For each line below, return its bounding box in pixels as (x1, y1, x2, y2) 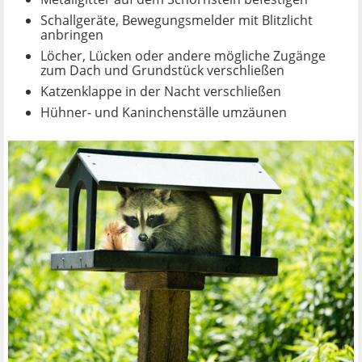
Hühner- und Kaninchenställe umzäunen (40, 103, 287, 121)
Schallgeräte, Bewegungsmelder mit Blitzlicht (40, 11, 313, 29)
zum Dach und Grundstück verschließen (40, 61, 284, 79)
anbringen (40, 25, 103, 44)
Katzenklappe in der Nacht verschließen (40, 82, 281, 100)
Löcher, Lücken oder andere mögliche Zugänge (40, 46, 326, 65)
